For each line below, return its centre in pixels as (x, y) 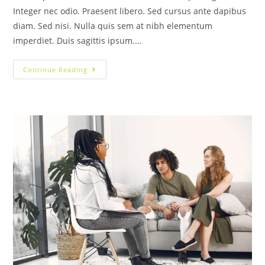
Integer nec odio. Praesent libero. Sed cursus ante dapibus (130, 11)
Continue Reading (56, 69)
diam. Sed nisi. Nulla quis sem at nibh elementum (113, 25)
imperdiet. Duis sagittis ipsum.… (77, 40)
